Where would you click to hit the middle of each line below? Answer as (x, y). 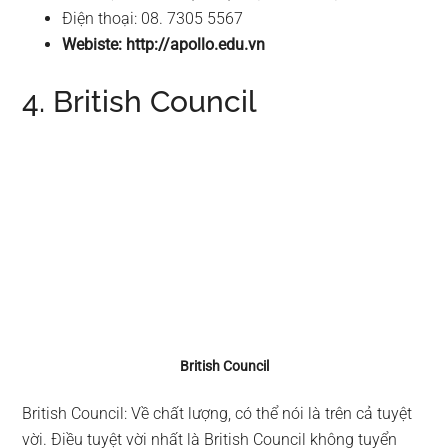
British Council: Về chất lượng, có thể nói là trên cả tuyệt (217, 414)
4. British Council (140, 101)
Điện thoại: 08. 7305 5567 (153, 18)
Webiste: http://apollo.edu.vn (164, 44)
